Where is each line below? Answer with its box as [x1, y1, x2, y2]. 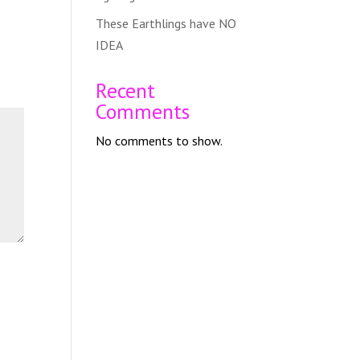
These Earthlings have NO [96, 14, 237, 31]
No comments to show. [96, 132, 223, 149]
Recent [96, 76, 156, 104]
